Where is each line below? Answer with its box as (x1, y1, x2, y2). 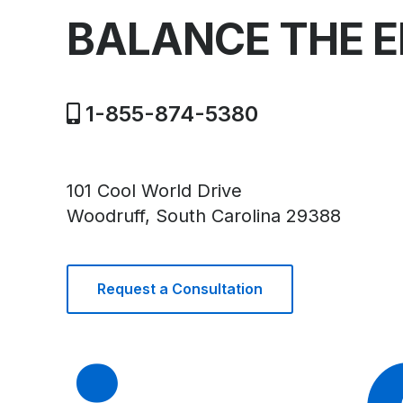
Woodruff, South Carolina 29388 (67, 205, 341, 228)
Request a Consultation (97, 280, 263, 299)
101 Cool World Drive (67, 180, 242, 202)
